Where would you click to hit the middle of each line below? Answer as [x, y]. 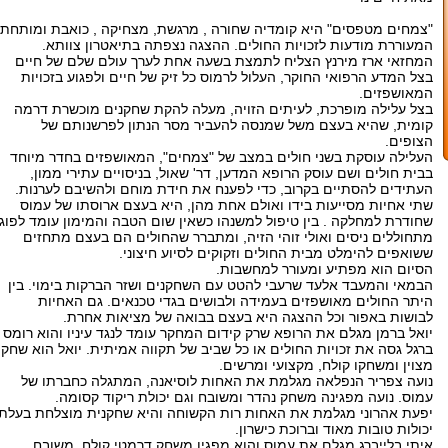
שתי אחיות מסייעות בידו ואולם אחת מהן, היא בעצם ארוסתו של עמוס [226, 205]
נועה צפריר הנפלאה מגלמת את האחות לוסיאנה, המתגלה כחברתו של [227, 381]
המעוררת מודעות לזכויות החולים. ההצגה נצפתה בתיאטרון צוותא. [237, 45]
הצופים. [409, 141]
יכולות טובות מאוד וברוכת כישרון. [334, 429]
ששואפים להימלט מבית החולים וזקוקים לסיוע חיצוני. [276, 253]
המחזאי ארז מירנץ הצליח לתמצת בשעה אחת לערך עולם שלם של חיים [224, 61]
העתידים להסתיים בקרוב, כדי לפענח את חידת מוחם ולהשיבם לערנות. [224, 189]
